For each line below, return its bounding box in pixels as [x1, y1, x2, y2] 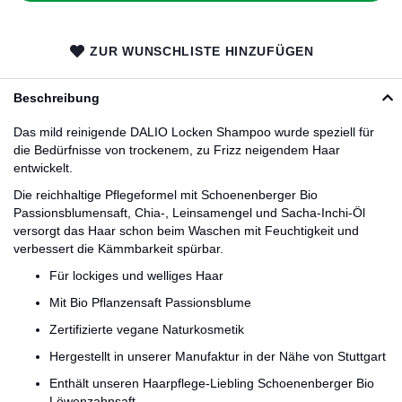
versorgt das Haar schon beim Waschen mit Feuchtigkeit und [13, 223, 359, 238]
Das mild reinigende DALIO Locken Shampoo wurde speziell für [13, 125, 374, 139]
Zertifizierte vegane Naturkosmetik [49, 322, 244, 336]
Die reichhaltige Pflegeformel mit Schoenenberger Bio [13, 188, 318, 202]
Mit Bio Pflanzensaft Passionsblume [49, 295, 251, 310]
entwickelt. [13, 161, 73, 175]
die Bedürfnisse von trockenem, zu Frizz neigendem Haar [13, 143, 340, 157]
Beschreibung [13, 91, 100, 105]
